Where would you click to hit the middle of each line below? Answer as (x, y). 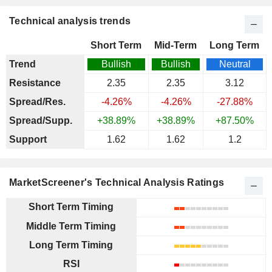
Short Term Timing (71, 207)
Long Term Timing (71, 245)
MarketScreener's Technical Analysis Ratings (117, 182)
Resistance (35, 83)
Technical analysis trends (70, 21)
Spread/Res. (37, 102)
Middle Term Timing (71, 226)
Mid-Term (175, 45)
